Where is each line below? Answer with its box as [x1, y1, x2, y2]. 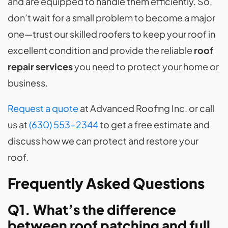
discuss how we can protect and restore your [8, 135, 198, 147]
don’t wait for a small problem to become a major [8, 12, 215, 23]
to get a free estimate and [98, 119, 210, 130]
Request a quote [8, 102, 78, 114]
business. [8, 77, 48, 89]
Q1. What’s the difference [8, 201, 176, 218]
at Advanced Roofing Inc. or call [78, 102, 214, 114]
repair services [8, 61, 73, 72]
